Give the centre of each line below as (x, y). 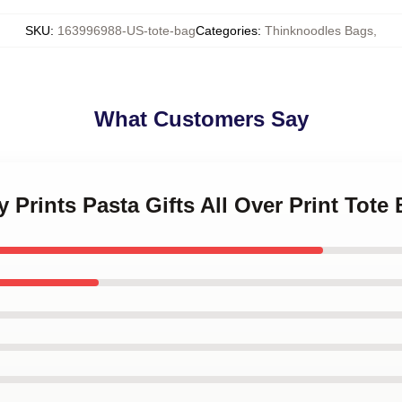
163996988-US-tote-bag (127, 31)
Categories (227, 31)
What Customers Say (201, 119)
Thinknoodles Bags (319, 31)
